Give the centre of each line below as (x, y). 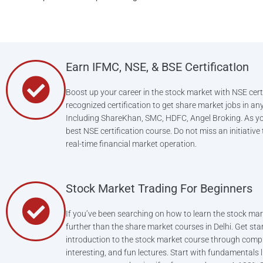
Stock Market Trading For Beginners (159, 188)
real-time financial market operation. (131, 144)
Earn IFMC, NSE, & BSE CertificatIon (157, 67)
